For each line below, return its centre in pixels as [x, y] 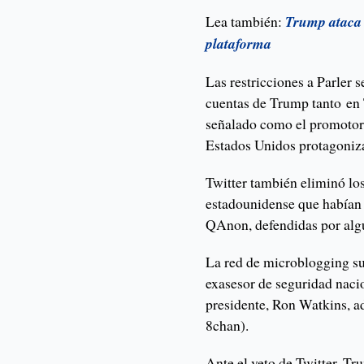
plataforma [239, 44]
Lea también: [246, 22]
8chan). [227, 325]
